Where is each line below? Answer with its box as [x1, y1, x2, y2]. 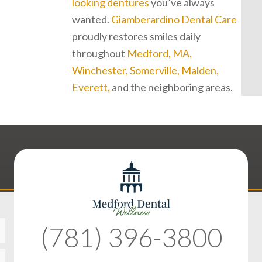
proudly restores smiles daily [72, 30, 201, 43]
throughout [72, 47, 127, 60]
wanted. [72, 13, 111, 26]
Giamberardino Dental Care [111, 13, 237, 26]
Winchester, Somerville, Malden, [72, 64, 219, 77]
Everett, [72, 81, 110, 94]
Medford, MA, [127, 47, 192, 60]
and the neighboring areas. [110, 81, 233, 94]
